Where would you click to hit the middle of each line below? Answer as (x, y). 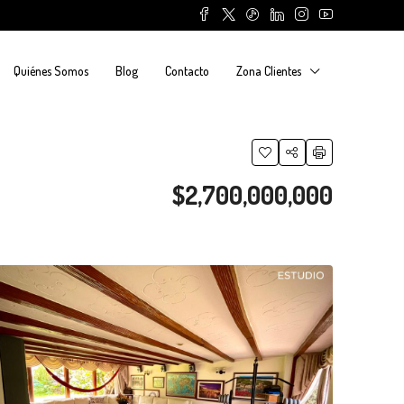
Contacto (187, 71)
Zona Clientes (269, 71)
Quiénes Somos (51, 71)
